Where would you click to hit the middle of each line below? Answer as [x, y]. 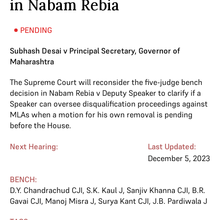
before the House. [41, 125]
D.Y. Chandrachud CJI [46, 190]
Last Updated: [172, 146]
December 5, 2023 [179, 158]
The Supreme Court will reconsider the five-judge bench [106, 82]
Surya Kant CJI [124, 201]
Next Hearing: [34, 146]
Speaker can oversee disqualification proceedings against [109, 104]
